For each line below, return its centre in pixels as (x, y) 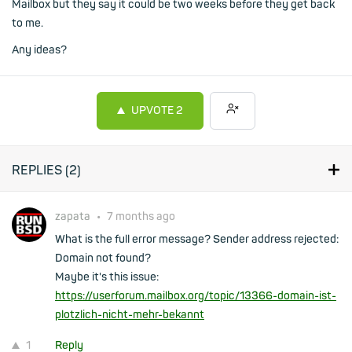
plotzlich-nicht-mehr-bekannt (130, 315)
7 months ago (140, 216)
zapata (74, 216)
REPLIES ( (40, 170)
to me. (27, 23)
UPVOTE (152, 110)
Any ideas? (39, 50)
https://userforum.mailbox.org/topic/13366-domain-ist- (196, 296)
